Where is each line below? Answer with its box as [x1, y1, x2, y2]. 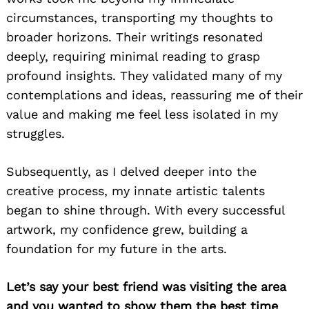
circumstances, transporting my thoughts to [6, 10, 273, 26]
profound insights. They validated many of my [6, 68, 282, 83]
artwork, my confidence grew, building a [6, 222, 248, 237]
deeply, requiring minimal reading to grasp [6, 49, 260, 64]
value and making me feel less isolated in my [6, 107, 278, 122]
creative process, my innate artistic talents [6, 183, 265, 199]
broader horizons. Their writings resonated [6, 30, 263, 45]
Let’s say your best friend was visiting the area [6, 279, 286, 295]
